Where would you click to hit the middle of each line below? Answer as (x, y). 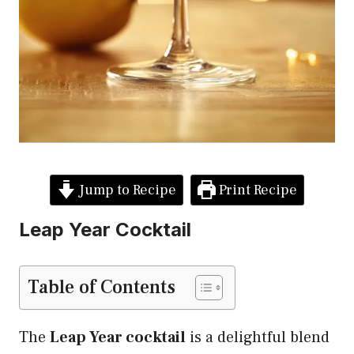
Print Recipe (256, 190)
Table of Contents (102, 287)
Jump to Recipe (126, 190)
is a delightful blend (258, 337)
